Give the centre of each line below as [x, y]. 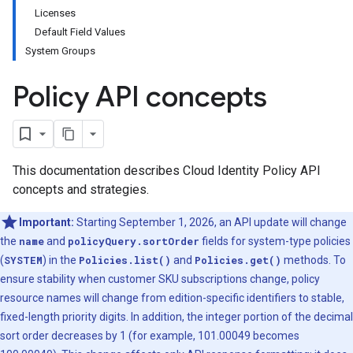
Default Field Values [80, 32]
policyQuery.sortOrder [134, 241]
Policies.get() [238, 260]
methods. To [314, 260]
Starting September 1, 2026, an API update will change [210, 222]
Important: [46, 222]
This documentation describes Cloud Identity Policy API [167, 171]
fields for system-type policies [275, 241]
